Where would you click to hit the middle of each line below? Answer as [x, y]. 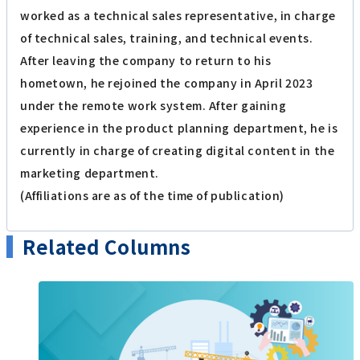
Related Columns [107, 247]
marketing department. [90, 173]
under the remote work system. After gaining [153, 106]
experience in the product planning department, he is [179, 128]
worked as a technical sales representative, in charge [178, 16]
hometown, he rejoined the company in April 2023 [167, 83]
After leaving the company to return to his [146, 61]
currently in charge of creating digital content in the [178, 151]
